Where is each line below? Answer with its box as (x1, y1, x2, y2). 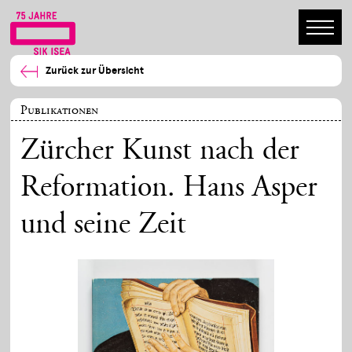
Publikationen (20, 103, 99, 117)
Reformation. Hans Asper (20, 174, 318, 204)
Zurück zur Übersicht (46, 64, 145, 77)
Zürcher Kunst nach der (20, 137, 300, 167)
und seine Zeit (20, 211, 187, 241)
